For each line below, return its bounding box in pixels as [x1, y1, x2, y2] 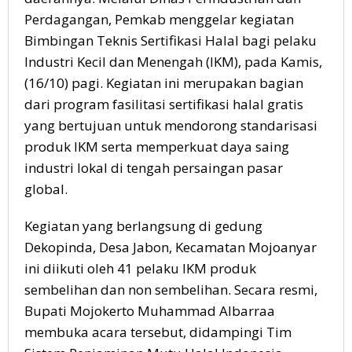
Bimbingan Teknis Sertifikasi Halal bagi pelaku [24, 31, 317, 49]
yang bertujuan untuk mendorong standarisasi [24, 116, 317, 134]
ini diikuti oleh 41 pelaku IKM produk [24, 259, 256, 277]
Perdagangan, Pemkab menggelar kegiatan [24, 10, 294, 28]
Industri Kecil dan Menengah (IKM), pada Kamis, [24, 53, 322, 71]
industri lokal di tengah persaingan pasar [24, 159, 283, 177]
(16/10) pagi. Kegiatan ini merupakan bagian [24, 74, 303, 92]
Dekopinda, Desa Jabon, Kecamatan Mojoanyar [24, 238, 317, 256]
